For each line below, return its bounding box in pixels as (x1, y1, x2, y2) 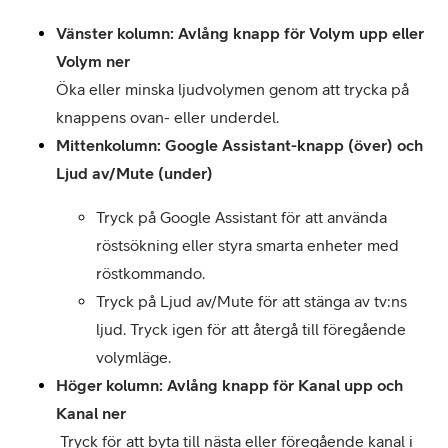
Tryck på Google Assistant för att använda (96, 208, 387, 226)
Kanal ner (56, 404, 126, 422)
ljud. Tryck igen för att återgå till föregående (96, 320, 406, 338)
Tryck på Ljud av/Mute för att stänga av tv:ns (96, 292, 407, 310)
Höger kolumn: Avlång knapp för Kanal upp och (56, 376, 403, 394)
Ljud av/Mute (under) (56, 164, 213, 182)
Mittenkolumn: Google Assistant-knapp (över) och (56, 136, 423, 154)
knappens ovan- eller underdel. (56, 108, 279, 126)
